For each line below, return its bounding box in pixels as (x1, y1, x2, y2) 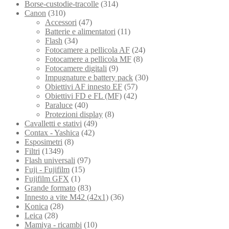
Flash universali (25, 155, 75, 165)
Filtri (25, 146, 40, 155)
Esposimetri (25, 137, 62, 146)
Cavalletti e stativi (25, 119, 82, 128)
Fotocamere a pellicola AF (45, 45, 130, 54)
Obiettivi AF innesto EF (45, 82, 122, 91)
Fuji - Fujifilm (25, 165, 70, 174)
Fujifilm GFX (25, 174, 69, 183)
